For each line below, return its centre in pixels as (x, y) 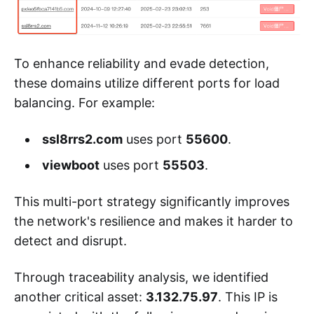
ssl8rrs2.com (82, 139)
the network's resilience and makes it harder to (153, 221)
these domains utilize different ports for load (147, 83)
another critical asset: (80, 297)
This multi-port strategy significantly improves (152, 202)
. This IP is (248, 297)
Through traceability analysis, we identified (141, 278)
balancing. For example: (84, 103)
